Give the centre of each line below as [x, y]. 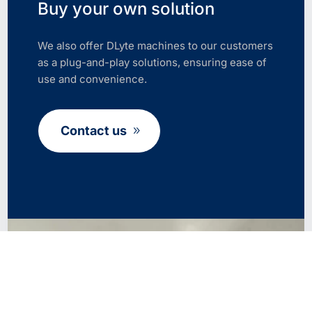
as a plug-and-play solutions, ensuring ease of [152, 63]
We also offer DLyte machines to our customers [155, 46]
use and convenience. [92, 79]
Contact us [93, 131]
